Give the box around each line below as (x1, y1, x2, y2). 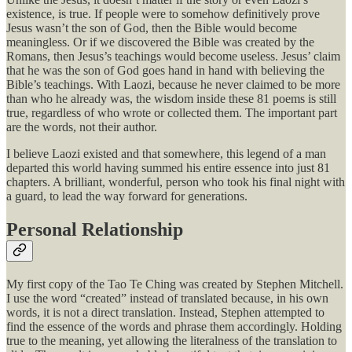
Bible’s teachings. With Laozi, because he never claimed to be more (6, 78, 340, 92)
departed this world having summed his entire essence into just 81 (6, 161, 330, 175)
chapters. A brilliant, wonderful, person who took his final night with (6, 175, 345, 189)
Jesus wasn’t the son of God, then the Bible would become (6, 21, 297, 35)
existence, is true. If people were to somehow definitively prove (6, 7, 320, 21)
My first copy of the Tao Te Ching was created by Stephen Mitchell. (6, 277, 343, 291)
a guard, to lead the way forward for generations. (6, 189, 247, 203)
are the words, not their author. (6, 120, 157, 134)
